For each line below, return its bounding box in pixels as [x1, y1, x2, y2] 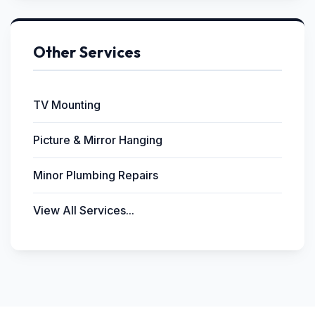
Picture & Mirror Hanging [33, 133, 162, 147]
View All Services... [33, 203, 134, 217]
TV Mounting [33, 98, 101, 112]
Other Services [33, 42, 141, 62]
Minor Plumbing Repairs [33, 168, 158, 182]
